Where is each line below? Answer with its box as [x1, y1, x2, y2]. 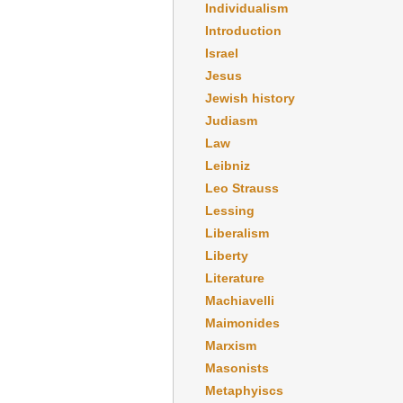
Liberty [205, 247, 248, 263]
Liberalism [205, 225, 269, 240]
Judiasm [205, 112, 257, 128]
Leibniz [205, 157, 250, 173]
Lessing [205, 202, 255, 218]
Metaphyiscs [205, 382, 283, 398]
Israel [205, 45, 238, 60]
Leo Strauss [205, 180, 279, 195]
